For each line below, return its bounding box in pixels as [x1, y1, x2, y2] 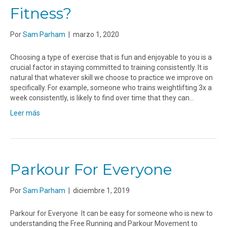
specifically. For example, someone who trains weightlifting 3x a [10, 84, 212, 92]
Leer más [10, 109, 40, 118]
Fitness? [10, 4, 71, 23]
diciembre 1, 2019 [73, 186, 130, 195]
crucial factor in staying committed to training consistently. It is [10, 63, 208, 72]
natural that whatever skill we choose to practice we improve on [10, 73, 213, 82]
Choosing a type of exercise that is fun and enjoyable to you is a [10, 53, 212, 62]
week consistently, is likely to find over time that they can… [10, 94, 194, 102]
